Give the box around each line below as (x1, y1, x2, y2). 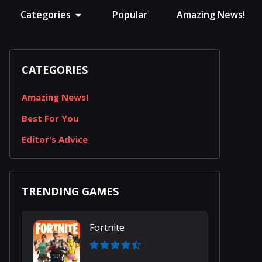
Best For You (22, 112, 78, 124)
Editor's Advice (22, 133, 88, 145)
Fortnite (89, 221, 125, 234)
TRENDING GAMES (22, 184, 119, 198)
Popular (112, 8, 147, 21)
